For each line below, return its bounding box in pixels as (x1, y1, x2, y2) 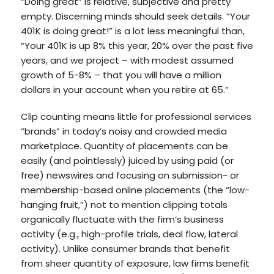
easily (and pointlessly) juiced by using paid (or (20, 154, 234, 167)
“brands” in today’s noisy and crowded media (20, 125, 227, 138)
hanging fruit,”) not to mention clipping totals (20, 198, 228, 211)
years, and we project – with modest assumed (20, 54, 234, 67)
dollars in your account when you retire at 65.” (20, 83, 229, 96)
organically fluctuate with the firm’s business (20, 213, 224, 226)
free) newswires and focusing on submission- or (20, 169, 239, 182)
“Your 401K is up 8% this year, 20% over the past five (20, 39, 253, 52)
